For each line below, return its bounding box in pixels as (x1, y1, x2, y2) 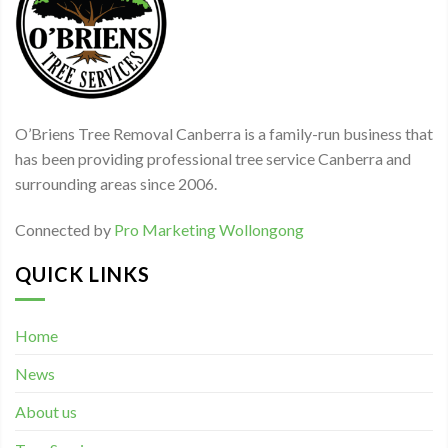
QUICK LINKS (15, 261, 150, 286)
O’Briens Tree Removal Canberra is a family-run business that (15, 124, 433, 143)
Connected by (15, 219, 114, 239)
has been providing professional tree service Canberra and (15, 149, 411, 168)
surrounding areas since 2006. (15, 174, 217, 193)
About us (15, 402, 77, 422)
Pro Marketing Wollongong (114, 219, 304, 239)
